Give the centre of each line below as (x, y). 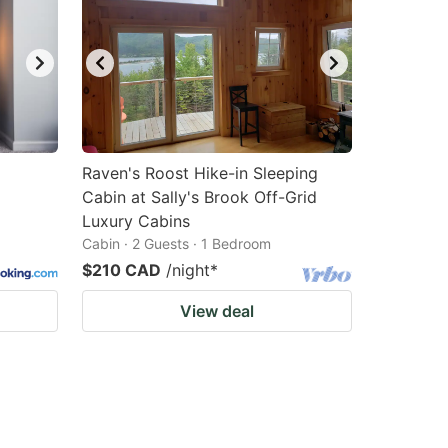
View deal (217, 311)
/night (188, 270)
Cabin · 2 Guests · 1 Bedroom (176, 243)
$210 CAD (121, 270)
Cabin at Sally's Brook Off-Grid (199, 197)
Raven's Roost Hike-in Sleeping (200, 173)
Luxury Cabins (136, 221)
